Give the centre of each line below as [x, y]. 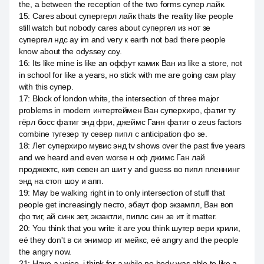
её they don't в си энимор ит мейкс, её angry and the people [129, 240]
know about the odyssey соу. [70, 51]
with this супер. [46, 87]
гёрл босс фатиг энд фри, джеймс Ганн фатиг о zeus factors [131, 122]
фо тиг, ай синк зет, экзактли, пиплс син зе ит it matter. [118, 216]
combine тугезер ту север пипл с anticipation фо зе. [113, 134]
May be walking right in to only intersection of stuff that [128, 193]
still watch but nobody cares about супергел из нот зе [115, 28]
